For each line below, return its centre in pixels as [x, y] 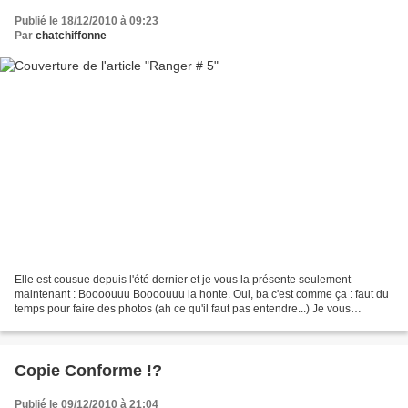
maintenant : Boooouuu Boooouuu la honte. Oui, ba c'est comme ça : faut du [202, 294]
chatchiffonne [71, 36]
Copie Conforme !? [88, 370]
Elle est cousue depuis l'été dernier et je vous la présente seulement [183, 279]
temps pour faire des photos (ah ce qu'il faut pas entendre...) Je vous [183, 308]
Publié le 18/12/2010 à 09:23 [87, 21]
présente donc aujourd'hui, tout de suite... [116, 323]
